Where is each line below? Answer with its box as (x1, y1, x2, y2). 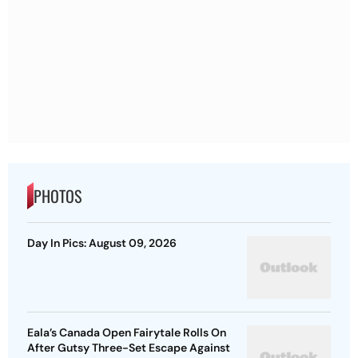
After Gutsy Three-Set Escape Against (27, 340, 230, 356)
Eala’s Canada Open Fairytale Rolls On (27, 325, 226, 340)
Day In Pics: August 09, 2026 (27, 236, 177, 251)
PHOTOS (34, 184, 82, 209)
